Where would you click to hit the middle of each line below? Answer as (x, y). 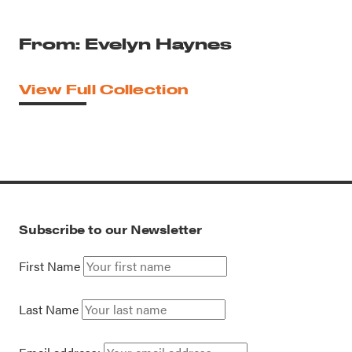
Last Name (49, 310)
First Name (49, 266)
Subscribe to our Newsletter (110, 229)
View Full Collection (104, 90)
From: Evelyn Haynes (125, 44)
